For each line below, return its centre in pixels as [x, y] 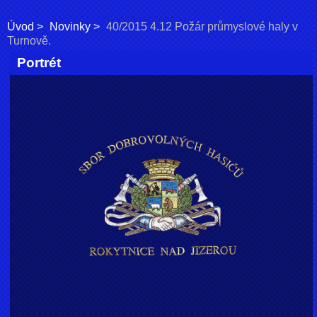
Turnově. [29, 41]
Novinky [70, 27]
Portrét [39, 63]
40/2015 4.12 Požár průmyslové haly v [202, 27]
